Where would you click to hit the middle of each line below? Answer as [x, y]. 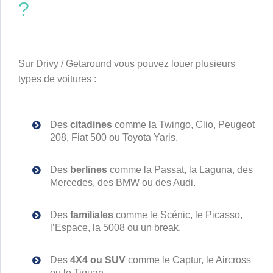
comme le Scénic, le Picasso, [178, 215]
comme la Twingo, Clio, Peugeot [183, 125]
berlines [89, 170]
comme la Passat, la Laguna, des [180, 170]
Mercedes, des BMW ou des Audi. [123, 183]
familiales [92, 215]
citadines [91, 125]
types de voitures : [57, 79]
